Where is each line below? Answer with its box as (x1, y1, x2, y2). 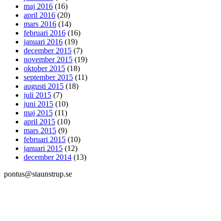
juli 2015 (24, 91, 51, 100)
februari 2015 (24, 135, 66, 144)
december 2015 (24, 46, 72, 55)
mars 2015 (24, 126, 56, 135)
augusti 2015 (24, 82, 64, 91)
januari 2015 (24, 144, 63, 153)
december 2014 (24, 153, 72, 162)
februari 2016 (24, 29, 66, 37)
